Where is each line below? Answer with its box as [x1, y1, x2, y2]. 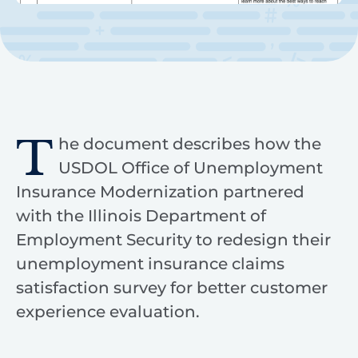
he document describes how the [58, 134, 321, 154]
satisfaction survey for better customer [16, 278, 328, 298]
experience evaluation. [16, 302, 200, 322]
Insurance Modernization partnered [16, 182, 304, 202]
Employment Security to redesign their [16, 230, 331, 250]
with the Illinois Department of [16, 206, 266, 226]
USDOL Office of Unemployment [58, 158, 323, 178]
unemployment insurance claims [16, 254, 284, 274]
